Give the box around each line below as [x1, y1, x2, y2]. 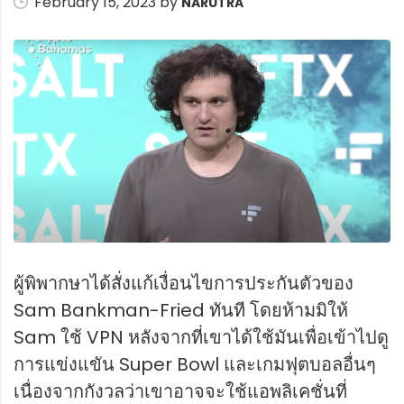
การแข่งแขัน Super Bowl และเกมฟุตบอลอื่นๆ [14, 352, 376, 378]
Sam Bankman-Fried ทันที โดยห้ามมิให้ [14, 298, 348, 324]
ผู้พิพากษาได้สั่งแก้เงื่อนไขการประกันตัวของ [14, 271, 353, 297]
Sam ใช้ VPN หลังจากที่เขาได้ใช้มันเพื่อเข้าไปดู [14, 325, 389, 351]
